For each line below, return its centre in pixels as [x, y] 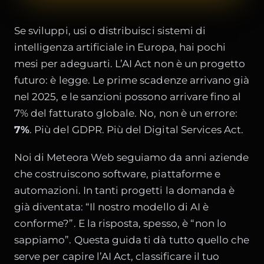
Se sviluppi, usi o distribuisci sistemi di [110, 30]
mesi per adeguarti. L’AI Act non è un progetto [130, 63]
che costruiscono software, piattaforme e [118, 174]
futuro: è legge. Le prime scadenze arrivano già [132, 80]
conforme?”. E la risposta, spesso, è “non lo [121, 224]
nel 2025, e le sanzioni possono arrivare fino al [128, 96]
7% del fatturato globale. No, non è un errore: [126, 113]
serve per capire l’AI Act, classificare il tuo [117, 257]
